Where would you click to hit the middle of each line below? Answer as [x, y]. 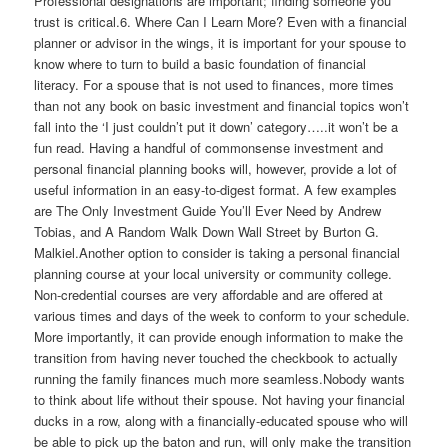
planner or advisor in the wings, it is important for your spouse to [220, 43]
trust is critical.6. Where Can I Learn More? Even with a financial [221, 22]
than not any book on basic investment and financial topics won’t [222, 106]
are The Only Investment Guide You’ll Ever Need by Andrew [208, 211]
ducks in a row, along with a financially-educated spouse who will [221, 421]
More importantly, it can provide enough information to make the [219, 337]
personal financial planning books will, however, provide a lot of [216, 169]
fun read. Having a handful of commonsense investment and [209, 148]
